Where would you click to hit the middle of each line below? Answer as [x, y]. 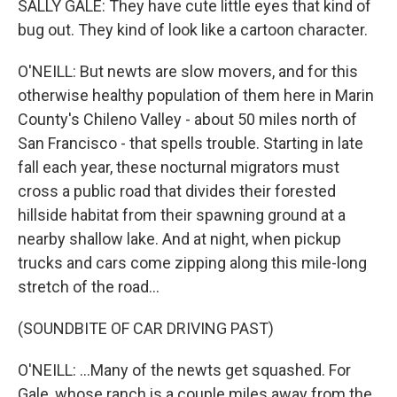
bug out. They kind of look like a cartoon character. [193, 30]
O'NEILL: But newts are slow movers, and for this [188, 71]
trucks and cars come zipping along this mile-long [192, 263]
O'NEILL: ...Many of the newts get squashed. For [184, 370]
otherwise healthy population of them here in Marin [196, 95]
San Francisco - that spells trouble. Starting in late [191, 143]
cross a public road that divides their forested [177, 191]
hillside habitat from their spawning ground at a [182, 215]
